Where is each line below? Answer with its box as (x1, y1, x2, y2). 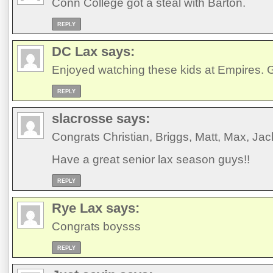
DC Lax (52, 43, 97, 59)
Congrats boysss (52, 219, 141, 233)
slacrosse (52, 110, 113, 126)
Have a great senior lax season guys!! (52, 152, 250, 166)
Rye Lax (52, 200, 102, 216)
